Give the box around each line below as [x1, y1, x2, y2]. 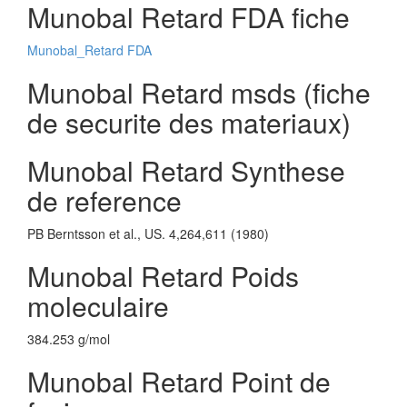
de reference [27, 181, 182, 220]
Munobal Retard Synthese [27, 151, 345, 190]
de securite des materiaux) [27, 103, 351, 142]
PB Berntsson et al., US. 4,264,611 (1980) [27, 224, 269, 243]
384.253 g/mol [27, 330, 110, 348]
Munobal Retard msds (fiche [27, 73, 371, 112]
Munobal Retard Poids [27, 256, 299, 295]
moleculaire [27, 286, 169, 325]
